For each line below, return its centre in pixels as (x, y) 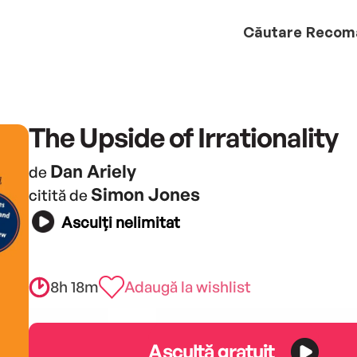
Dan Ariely (93, 171)
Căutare (273, 31)
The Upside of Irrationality (183, 137)
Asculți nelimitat (120, 223)
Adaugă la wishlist (187, 286)
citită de (59, 195)
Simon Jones (145, 194)
